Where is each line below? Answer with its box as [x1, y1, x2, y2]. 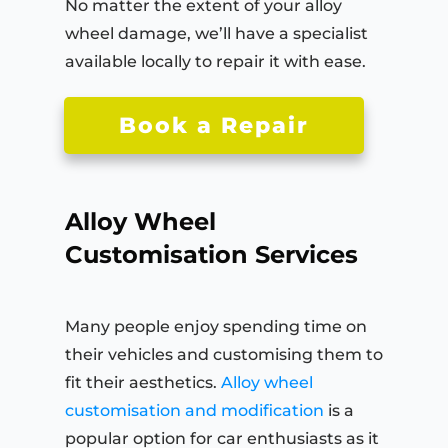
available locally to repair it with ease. [65, 52, 366, 72]
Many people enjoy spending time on [65, 317, 367, 337]
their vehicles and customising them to [65, 345, 383, 365]
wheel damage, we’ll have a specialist [65, 24, 368, 44]
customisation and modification [65, 401, 324, 421]
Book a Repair [119, 112, 309, 140]
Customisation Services [65, 240, 358, 270]
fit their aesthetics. [65, 373, 221, 393]
